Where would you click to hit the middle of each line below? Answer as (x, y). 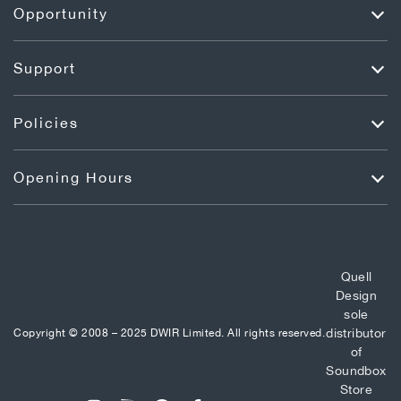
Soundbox (356, 370)
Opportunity (61, 13)
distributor (356, 333)
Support (45, 68)
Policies (46, 122)
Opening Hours (73, 177)
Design (356, 295)
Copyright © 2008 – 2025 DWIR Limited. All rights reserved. (169, 333)
